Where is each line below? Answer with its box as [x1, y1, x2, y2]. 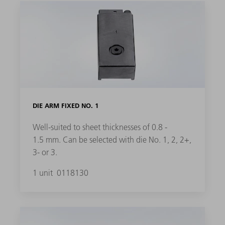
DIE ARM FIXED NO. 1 [32, 101, 98, 109]
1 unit [32, 167, 55, 178]
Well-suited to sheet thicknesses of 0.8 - [32, 122, 167, 132]
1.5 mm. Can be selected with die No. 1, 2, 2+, [32, 134, 191, 145]
